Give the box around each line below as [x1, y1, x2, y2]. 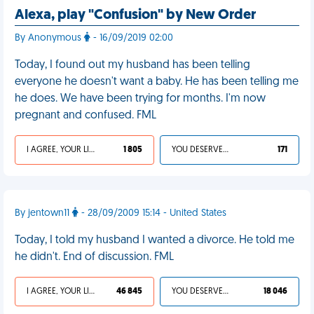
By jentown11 [15, 208, 72, 219]
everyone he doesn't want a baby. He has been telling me [15, 76, 299, 88]
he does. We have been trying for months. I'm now [15, 93, 266, 104]
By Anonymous [15, 33, 84, 43]
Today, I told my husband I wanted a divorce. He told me [15, 235, 294, 246]
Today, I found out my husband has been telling [15, 60, 250, 71]
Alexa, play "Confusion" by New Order [15, 8, 256, 22]
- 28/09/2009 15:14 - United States [78, 208, 226, 219]
